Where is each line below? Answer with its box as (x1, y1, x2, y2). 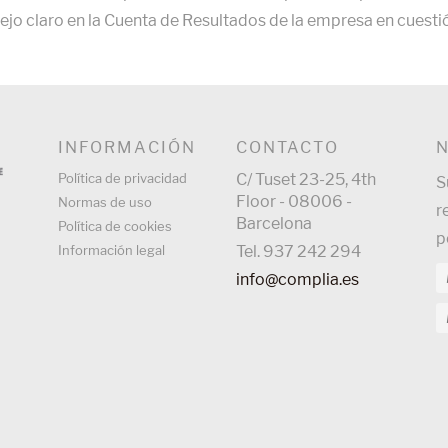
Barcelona (236, 214, 312, 234)
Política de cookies (58, 218, 172, 235)
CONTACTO (236, 138, 339, 158)
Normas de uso (58, 194, 152, 211)
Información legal (58, 242, 165, 259)
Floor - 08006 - (236, 192, 352, 212)
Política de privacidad (58, 170, 187, 187)
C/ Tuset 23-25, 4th (236, 170, 376, 190)
